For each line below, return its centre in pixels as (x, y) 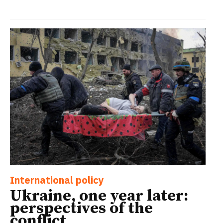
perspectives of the (81, 209)
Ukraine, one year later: (99, 196)
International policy (57, 180)
